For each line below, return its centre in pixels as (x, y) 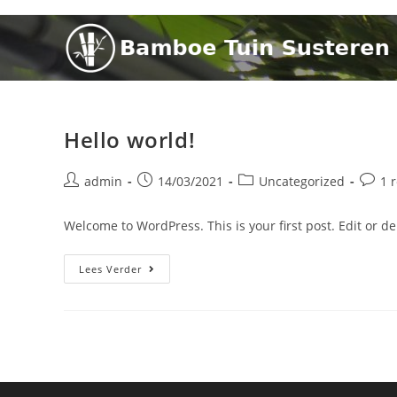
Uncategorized (302, 181)
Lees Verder (110, 269)
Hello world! (130, 140)
